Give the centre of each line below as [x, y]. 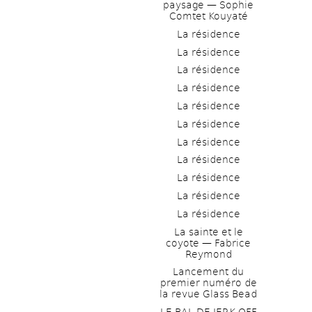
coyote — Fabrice [208, 243]
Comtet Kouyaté [208, 16]
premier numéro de [208, 283]
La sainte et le [208, 232]
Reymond [208, 254]
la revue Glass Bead [208, 294]
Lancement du [208, 272]
